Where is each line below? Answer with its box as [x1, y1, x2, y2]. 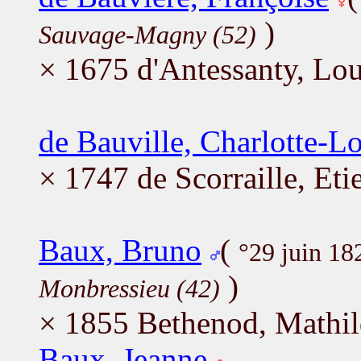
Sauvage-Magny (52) [39, 20, 256, 49]
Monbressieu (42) [39, 274, 220, 303]
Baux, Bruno [39, 232, 201, 268]
